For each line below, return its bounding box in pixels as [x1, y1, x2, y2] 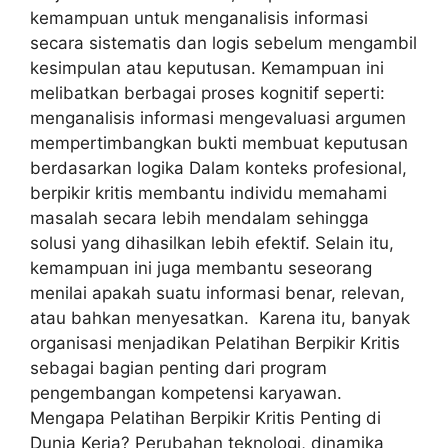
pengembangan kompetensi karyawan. [30, 383, 342, 404]
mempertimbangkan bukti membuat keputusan [30, 133, 408, 154]
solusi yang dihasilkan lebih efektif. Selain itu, [30, 233, 394, 254]
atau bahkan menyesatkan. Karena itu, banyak [30, 308, 410, 329]
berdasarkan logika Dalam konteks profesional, [30, 158, 407, 179]
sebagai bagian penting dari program [30, 358, 327, 379]
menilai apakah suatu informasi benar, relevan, [30, 283, 405, 304]
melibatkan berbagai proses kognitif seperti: [30, 83, 385, 104]
